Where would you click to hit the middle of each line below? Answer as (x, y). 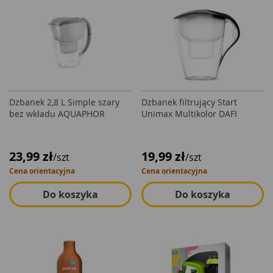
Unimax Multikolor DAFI (189, 114)
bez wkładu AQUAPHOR (57, 114)
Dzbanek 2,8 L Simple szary (64, 102)
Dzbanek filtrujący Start (189, 102)
